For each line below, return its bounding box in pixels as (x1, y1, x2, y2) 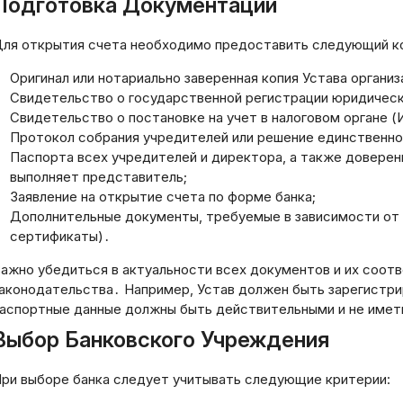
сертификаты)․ (10, 228, 111, 245)
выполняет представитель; (10, 168, 187, 185)
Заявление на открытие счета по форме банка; (10, 188, 316, 205)
